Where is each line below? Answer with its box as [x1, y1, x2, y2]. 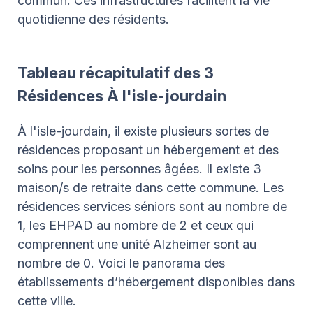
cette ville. [17, 293, 76, 308]
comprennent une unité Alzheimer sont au [17, 236, 256, 252]
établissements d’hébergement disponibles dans [17, 274, 295, 289]
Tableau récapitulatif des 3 [17, 63, 214, 82]
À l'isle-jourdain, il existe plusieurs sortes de [17, 123, 269, 138]
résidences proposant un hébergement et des [17, 142, 279, 157]
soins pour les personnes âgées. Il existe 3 [17, 161, 261, 176]
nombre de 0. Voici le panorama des [17, 255, 225, 270]
